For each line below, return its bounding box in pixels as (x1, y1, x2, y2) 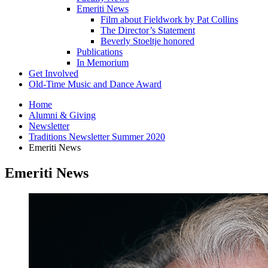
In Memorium (77, 57, 129, 68)
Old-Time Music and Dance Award (29, 78, 162, 89)
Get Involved (29, 68, 78, 78)
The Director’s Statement (100, 25, 195, 35)
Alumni (29, 109, 60, 120)
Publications (77, 46, 123, 57)
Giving (67, 109, 96, 120)
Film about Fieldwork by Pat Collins (100, 14, 238, 25)
